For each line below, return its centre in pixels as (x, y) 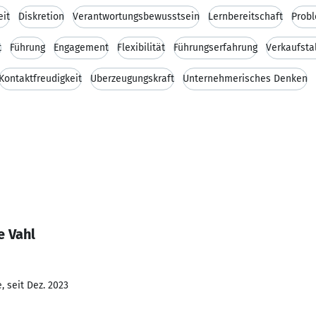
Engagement (81, 48)
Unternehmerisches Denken (245, 79)
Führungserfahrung (215, 48)
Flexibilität (141, 48)
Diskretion (41, 17)
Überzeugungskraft (132, 79)
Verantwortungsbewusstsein (136, 17)
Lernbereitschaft (245, 17)
